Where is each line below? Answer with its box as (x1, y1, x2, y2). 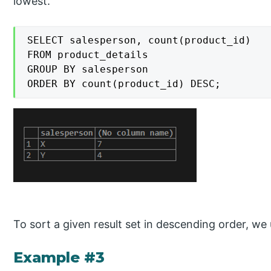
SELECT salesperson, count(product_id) (27, 34, 252, 46)
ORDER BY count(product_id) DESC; (27, 77, 221, 90)
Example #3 (13, 249, 105, 267)
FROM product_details (27, 48, 149, 60)
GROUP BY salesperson (27, 63, 149, 75)
